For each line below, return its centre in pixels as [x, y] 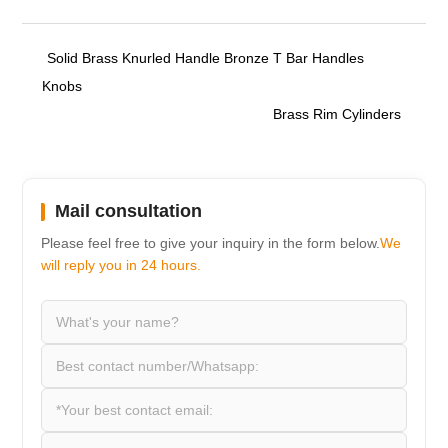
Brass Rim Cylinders [336, 114]
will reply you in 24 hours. [121, 265]
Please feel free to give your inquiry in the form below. [211, 243]
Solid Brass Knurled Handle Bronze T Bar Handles [206, 58]
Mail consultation [129, 211]
